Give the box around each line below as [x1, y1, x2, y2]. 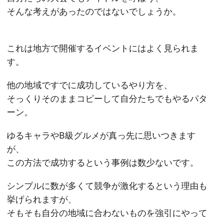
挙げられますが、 [7, 194, 77, 204]
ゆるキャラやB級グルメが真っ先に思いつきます [7, 130, 196, 140]
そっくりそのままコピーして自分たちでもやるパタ [7, 93, 207, 104]
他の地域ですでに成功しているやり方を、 [7, 80, 172, 90]
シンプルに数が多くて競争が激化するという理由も [7, 181, 207, 191]
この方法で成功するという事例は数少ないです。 [7, 157, 199, 168]
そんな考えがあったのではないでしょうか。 [7, 6, 181, 16]
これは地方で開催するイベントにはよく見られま [7, 43, 199, 53]
